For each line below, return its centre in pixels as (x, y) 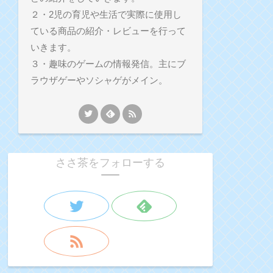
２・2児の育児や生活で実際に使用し (106, 15)
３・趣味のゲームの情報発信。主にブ (108, 64)
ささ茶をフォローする (110, 163)
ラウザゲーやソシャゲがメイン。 (99, 80)
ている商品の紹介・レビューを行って (108, 31)
